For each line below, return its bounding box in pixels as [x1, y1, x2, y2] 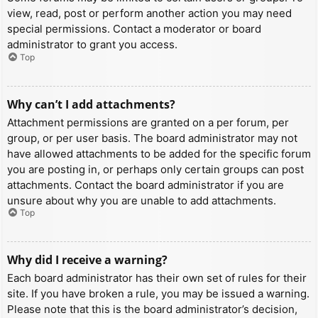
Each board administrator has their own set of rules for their [7, 271, 307, 285]
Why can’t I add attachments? [7, 96, 175, 112]
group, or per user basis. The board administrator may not [7, 131, 297, 145]
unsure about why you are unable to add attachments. [7, 193, 276, 207]
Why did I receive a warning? [7, 252, 168, 268]
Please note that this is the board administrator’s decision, [7, 302, 297, 317]
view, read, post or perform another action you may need [7, 6, 292, 21]
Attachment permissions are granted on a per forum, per [7, 115, 289, 129]
